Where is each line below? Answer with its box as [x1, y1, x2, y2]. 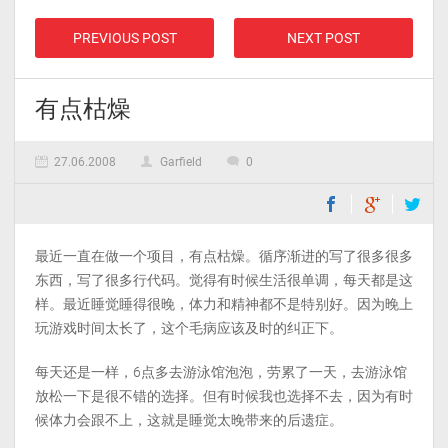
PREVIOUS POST [72, 30, 177, 46]
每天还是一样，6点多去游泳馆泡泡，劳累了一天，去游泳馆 [35, 364, 407, 380]
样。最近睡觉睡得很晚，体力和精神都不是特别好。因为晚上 [35, 296, 413, 312]
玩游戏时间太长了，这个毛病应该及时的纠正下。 [35, 320, 343, 336]
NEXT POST [287, 30, 360, 46]
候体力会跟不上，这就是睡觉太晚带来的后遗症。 [35, 412, 343, 428]
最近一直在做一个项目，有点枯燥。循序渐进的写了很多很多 [35, 248, 413, 264]
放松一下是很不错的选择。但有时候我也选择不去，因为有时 [35, 388, 413, 404]
